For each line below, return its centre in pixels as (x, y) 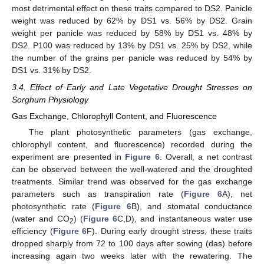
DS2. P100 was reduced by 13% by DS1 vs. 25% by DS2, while (132, 46)
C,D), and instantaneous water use (185, 218)
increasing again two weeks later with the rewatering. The (132, 255)
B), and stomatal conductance (192, 206)
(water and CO (41, 218)
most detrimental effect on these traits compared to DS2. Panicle (132, 9)
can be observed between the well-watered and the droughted (132, 169)
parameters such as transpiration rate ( (98, 194)
